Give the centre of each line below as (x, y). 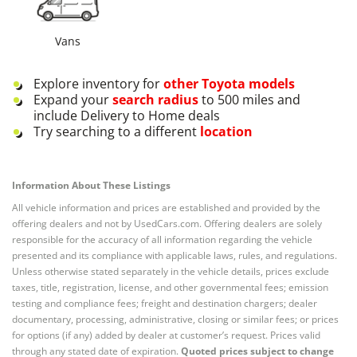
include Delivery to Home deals (127, 116)
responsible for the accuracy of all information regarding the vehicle (162, 239)
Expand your (73, 100)
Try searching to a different (115, 131)
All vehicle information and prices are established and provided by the (166, 208)
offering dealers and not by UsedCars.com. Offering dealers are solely (167, 224)
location (226, 131)
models (270, 84)
